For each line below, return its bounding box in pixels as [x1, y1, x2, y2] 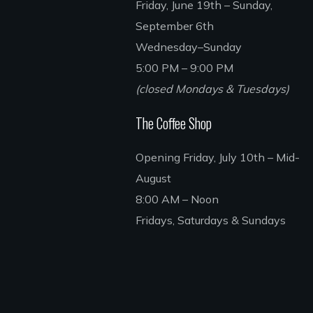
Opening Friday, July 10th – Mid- [136, 150, 300, 164]
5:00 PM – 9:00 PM [136, 61, 234, 75]
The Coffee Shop [136, 112, 212, 133]
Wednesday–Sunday [136, 40, 242, 54]
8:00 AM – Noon [136, 192, 219, 206]
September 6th [136, 19, 214, 33]
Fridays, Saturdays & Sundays [136, 213, 286, 227]
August [136, 171, 172, 185]
